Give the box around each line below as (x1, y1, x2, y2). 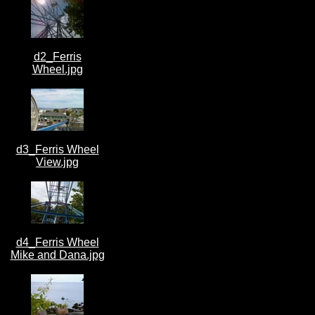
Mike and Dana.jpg (10, 249, 105, 261)
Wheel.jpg (32, 63, 83, 75)
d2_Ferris (33, 51, 82, 63)
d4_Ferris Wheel (15, 236, 99, 248)
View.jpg (36, 156, 79, 168)
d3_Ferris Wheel (15, 143, 99, 155)
